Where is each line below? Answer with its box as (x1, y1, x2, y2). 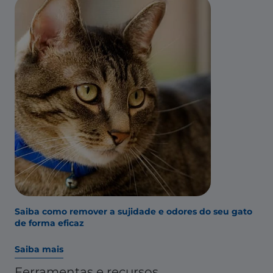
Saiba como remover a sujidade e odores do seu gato (15, 205, 252, 217)
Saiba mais (15, 243, 63, 255)
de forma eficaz (15, 217, 84, 229)
